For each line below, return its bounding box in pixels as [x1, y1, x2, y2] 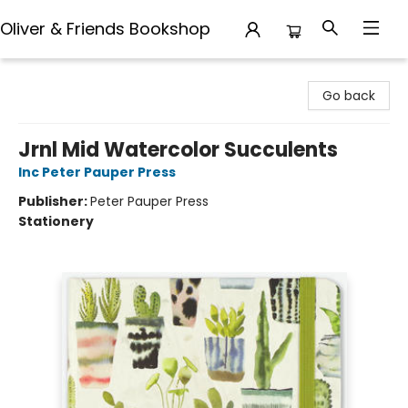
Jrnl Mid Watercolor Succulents [18, 136, 338, 164]
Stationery [18, 212, 94, 230]
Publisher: [18, 192, 90, 210]
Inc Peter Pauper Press [18, 163, 176, 181]
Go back [322, 87, 375, 105]
